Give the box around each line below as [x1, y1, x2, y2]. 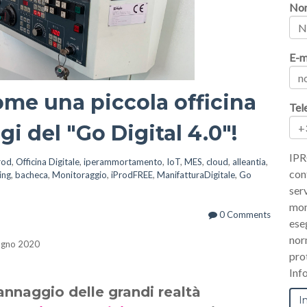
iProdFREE [111, 169, 153, 180]
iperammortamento [84, 156, 162, 167]
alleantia [232, 156, 266, 167]
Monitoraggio [52, 169, 107, 180]
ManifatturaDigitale [157, 169, 235, 180]
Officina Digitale [16, 156, 79, 167]
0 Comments [217, 209, 271, 220]
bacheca [15, 169, 48, 180]
